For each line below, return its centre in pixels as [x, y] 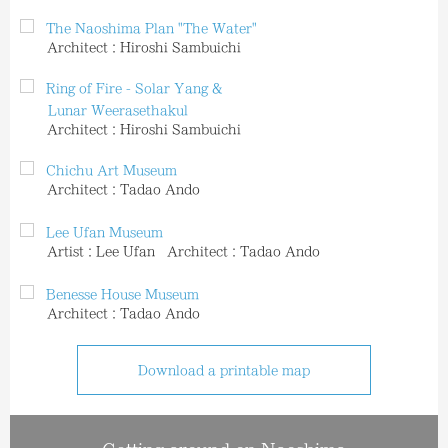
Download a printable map [224, 370]
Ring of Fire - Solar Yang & [134, 88]
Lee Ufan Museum [104, 232]
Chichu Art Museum [111, 170]
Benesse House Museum [122, 294]
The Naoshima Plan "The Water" [151, 28]
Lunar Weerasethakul [104, 110]
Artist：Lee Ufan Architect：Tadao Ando [183, 251]
